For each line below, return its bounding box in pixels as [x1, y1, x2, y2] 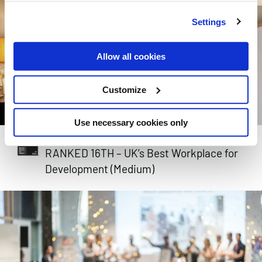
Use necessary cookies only [74, 117, 188, 127]
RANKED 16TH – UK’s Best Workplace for [44, 146, 238, 160]
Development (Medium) [44, 162, 154, 176]
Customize [102, 84, 147, 95]
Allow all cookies [96, 51, 166, 61]
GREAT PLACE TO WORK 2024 [44, 134, 195, 146]
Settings [191, 16, 226, 27]
